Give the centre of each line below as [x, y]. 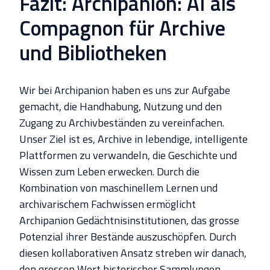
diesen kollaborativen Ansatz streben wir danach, [133, 253]
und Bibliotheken [93, 52]
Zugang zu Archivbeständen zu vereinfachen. [122, 123]
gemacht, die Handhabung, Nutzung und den [121, 107]
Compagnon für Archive [122, 27]
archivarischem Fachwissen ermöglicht [108, 204]
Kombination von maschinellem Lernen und [118, 188]
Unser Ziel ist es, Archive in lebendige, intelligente [133, 139]
